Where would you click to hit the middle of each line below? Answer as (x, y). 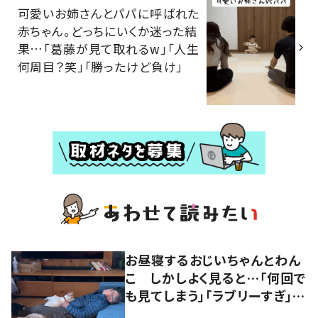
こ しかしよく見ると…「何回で (215, 277)
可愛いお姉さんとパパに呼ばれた (109, 13)
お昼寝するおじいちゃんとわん (213, 259)
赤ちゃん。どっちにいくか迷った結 (108, 31)
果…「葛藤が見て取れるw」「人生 (109, 48)
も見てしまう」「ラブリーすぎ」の (215, 295)
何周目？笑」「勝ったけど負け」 (100, 66)
